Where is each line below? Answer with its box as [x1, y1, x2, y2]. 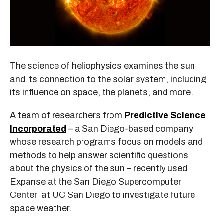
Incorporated [10, 124, 66, 134]
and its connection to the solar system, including [10, 74, 206, 84]
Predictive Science [124, 110, 206, 121]
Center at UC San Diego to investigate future [10, 190, 195, 200]
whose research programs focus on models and [10, 137, 203, 147]
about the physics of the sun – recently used [10, 164, 187, 174]
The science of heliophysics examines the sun [10, 61, 195, 71]
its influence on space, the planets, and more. [10, 87, 195, 98]
